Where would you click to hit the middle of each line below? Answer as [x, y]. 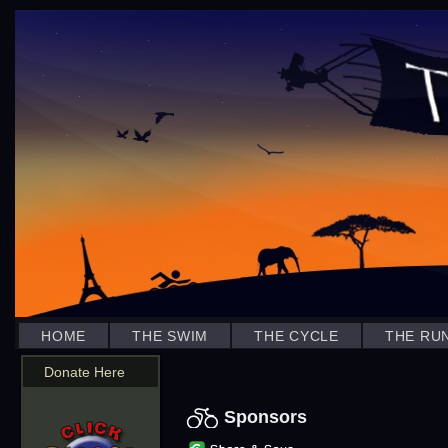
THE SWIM [170, 336]
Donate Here [84, 372]
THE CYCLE [296, 336]
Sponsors [265, 417]
